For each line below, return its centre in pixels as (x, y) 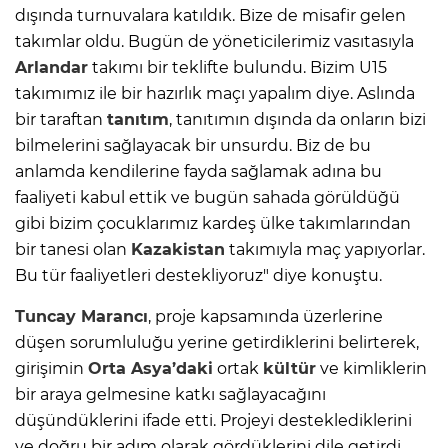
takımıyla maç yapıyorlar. (325, 249)
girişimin (51, 368)
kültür (289, 368)
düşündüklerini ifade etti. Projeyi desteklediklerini (213, 420)
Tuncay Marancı (81, 316)
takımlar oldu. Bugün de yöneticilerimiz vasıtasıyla (214, 41)
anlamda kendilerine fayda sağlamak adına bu (198, 171)
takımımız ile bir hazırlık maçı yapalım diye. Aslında (215, 93)
